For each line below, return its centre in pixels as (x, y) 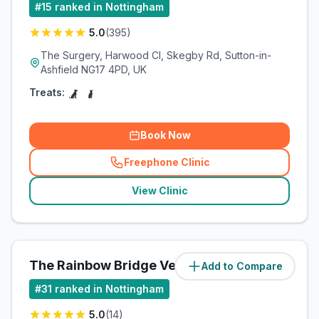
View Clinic (159, 190)
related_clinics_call (212, 168)
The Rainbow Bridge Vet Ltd (117, 265)
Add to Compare (242, 266)
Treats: (47, 92)
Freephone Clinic (167, 162)
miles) (274, 266)
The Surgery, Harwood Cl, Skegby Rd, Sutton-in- (156, 55)
